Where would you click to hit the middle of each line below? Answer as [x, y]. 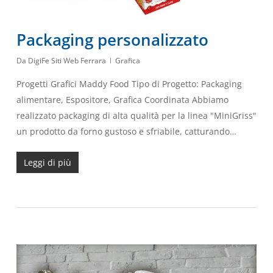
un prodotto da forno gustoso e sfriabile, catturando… [126, 131]
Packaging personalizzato [112, 39]
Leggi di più [47, 162]
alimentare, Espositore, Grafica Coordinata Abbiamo [122, 99]
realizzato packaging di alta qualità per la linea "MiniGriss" [136, 115]
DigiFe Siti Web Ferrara [67, 60]
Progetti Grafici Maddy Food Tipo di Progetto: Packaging [129, 83]
